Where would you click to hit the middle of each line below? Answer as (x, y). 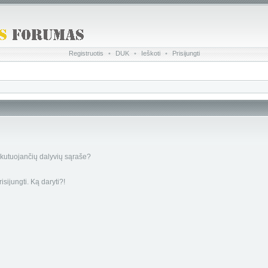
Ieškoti (150, 53)
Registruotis (86, 53)
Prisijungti (186, 53)
